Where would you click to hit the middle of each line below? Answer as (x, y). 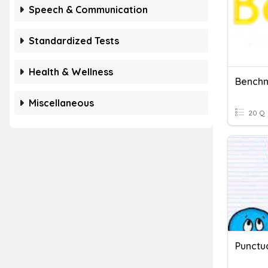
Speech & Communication (88, 10)
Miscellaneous (61, 103)
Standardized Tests (74, 41)
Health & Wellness (71, 72)
